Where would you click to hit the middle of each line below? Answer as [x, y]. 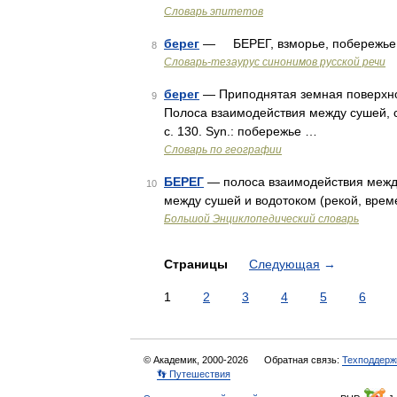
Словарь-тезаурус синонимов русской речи [275, 62]
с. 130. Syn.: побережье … [241, 131]
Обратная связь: [303, 360]
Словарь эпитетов [214, 12]
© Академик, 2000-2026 [197, 360]
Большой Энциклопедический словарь [261, 219]
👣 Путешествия [194, 374]
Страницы [198, 264]
